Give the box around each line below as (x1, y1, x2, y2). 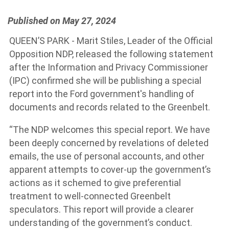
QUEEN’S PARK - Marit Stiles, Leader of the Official (9, 35, 213, 46)
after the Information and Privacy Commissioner (9, 62, 208, 73)
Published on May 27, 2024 (8, 15, 116, 26)
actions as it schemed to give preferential (9, 177, 181, 188)
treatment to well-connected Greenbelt (9, 191, 171, 201)
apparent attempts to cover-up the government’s (9, 164, 211, 175)
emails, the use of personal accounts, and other (9, 151, 204, 162)
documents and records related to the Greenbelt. (9, 102, 212, 112)
